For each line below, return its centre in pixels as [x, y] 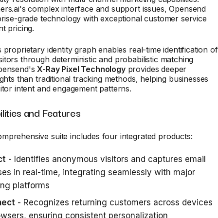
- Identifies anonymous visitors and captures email [106, 159]
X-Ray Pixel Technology [81, 69]
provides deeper [156, 69]
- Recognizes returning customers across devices [114, 202]
